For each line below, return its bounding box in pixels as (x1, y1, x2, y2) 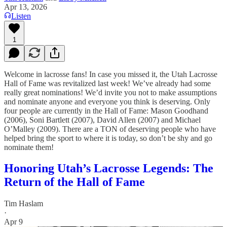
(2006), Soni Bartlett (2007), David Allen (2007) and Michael (4, 115, 201, 124)
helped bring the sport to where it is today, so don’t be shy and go (4, 133, 212, 142)
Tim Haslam (4, 199, 43, 208)
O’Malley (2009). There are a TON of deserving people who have (4, 124, 216, 133)
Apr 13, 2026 (4, 2, 47, 11)
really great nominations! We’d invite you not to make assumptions (4, 88, 217, 97)
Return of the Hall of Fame (4, 175, 145, 189)
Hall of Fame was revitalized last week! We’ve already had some (4, 79, 211, 88)
